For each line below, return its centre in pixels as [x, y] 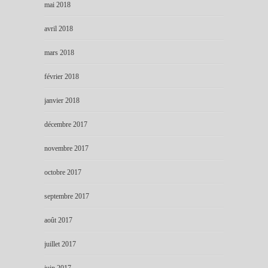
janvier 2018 [62, 100]
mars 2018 [59, 52]
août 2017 [58, 220]
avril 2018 [59, 28]
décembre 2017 [66, 124]
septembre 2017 [67, 196]
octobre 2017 [63, 172]
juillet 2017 [60, 244]
